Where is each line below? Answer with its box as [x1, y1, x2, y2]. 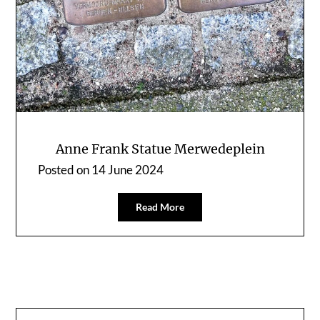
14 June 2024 [91, 161, 164, 177]
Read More [136, 200, 184, 213]
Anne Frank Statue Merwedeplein [55, 140, 265, 157]
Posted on [38, 161, 92, 177]
